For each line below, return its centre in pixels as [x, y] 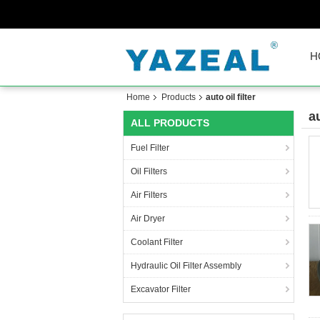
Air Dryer [148, 219]
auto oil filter [231, 97]
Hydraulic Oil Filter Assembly [186, 266]
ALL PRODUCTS [170, 123]
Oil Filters [149, 171]
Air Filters [149, 195]
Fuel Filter [150, 148]
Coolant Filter [157, 242]
